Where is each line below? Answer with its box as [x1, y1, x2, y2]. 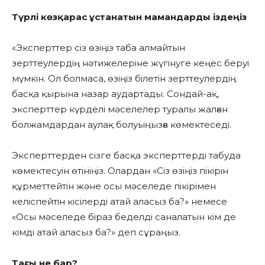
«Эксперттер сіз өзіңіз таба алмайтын [12, 42, 185, 54]
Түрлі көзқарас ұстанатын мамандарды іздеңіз [12, 11, 249, 23]
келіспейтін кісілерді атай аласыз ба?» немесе [12, 196, 227, 208]
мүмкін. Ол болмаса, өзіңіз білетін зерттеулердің [12, 73, 236, 85]
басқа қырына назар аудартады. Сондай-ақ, [12, 88, 219, 100]
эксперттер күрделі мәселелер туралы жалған [12, 104, 228, 115]
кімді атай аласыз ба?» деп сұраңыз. [12, 227, 180, 238]
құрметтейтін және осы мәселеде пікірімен [12, 180, 216, 192]
